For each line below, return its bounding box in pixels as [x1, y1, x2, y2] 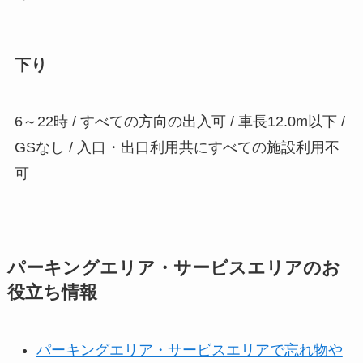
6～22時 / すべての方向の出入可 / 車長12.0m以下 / [14, 113, 345, 130]
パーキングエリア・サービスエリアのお [6, 258, 340, 278]
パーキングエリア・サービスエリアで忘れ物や [36, 341, 343, 358]
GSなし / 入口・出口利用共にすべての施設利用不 [14, 139, 340, 156]
